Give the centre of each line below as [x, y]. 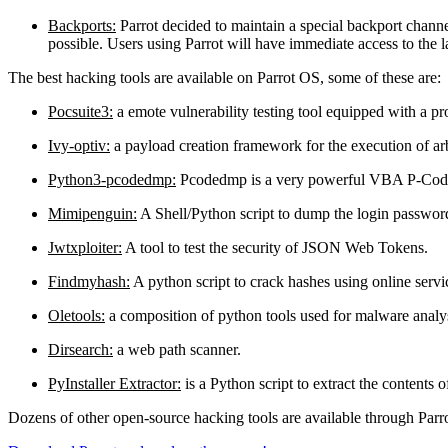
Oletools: [76, 316]
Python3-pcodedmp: [112, 180]
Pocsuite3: [80, 112]
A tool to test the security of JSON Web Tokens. [275, 248]
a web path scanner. [177, 350]
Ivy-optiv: [79, 146]
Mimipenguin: [92, 214]
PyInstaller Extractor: [114, 384]
